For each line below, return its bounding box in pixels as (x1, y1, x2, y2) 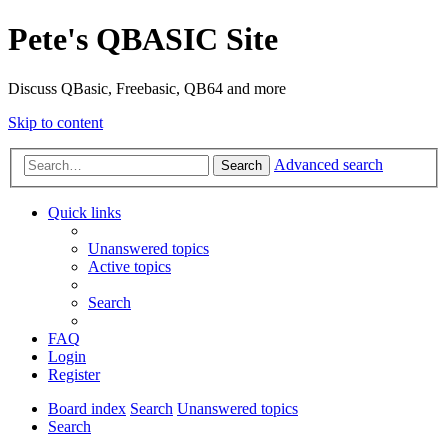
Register (48, 366, 100, 384)
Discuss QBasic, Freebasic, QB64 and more (8, 79, 286, 97)
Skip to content (8, 113, 103, 131)
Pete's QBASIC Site (8, 21, 278, 58)
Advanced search (274, 156, 383, 174)
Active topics (88, 258, 171, 276)
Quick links (48, 204, 121, 222)
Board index (48, 400, 126, 418)
